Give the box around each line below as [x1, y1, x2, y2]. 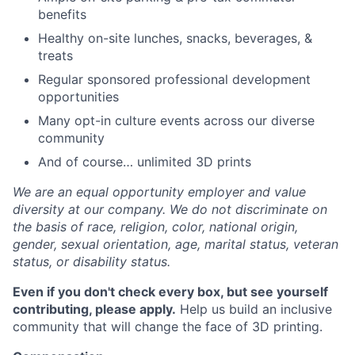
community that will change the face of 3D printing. [13, 319, 323, 334]
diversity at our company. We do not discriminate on [13, 201, 327, 217]
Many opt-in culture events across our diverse [38, 113, 315, 128]
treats [38, 48, 73, 63]
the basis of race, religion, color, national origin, [13, 219, 298, 235]
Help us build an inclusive [176, 301, 332, 317]
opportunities [38, 89, 119, 105]
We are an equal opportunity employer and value [13, 184, 306, 200]
